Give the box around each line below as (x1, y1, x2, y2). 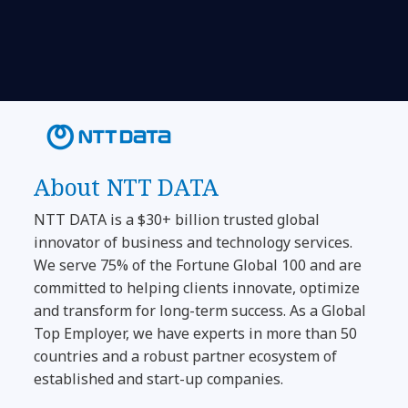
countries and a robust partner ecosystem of (34, 345, 338, 366)
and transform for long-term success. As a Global (34, 300, 367, 321)
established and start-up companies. (34, 368, 288, 389)
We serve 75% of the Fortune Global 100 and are (34, 254, 362, 275)
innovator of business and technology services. (34, 231, 353, 252)
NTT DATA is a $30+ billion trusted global (34, 209, 321, 229)
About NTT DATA (34, 170, 219, 202)
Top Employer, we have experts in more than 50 (34, 322, 358, 343)
